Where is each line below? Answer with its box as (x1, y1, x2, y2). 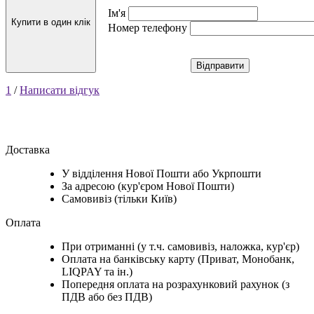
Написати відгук (20, 83, 100, 96)
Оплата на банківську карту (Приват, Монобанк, (62, 252, 294, 265)
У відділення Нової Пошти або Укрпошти (62, 167, 261, 179)
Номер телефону (108, 21, 187, 34)
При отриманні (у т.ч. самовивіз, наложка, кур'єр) (62, 240, 299, 252)
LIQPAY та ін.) (62, 265, 132, 278)
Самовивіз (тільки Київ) (62, 192, 177, 205)
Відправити (196, 60, 244, 71)
